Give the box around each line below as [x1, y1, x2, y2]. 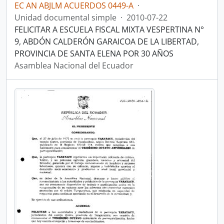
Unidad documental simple [14, 12, 116, 23]
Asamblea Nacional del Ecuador [14, 60, 133, 71]
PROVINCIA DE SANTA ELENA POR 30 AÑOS [14, 48, 173, 59]
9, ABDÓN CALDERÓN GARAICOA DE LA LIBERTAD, [14, 36, 199, 47]
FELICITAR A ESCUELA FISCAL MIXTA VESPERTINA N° [14, 24, 204, 35]
